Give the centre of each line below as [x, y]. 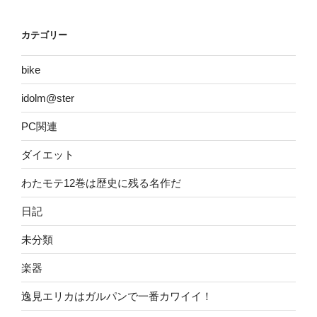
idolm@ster [48, 98]
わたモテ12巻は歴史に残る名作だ [101, 183]
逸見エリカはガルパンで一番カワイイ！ [117, 296]
